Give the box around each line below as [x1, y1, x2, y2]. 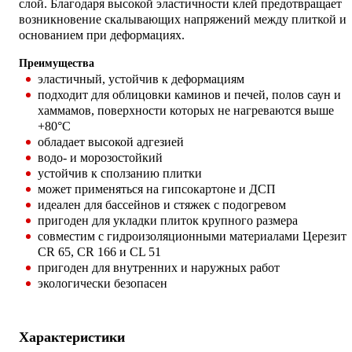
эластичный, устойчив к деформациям [38, 71, 244, 86]
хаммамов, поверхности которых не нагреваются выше [38, 103, 334, 117]
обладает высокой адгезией [38, 134, 184, 148]
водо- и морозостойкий [38, 150, 163, 164]
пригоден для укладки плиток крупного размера [38, 213, 298, 227]
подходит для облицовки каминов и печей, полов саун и [38, 87, 341, 101]
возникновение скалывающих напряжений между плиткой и [19, 12, 346, 26]
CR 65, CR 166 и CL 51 [38, 244, 161, 258]
